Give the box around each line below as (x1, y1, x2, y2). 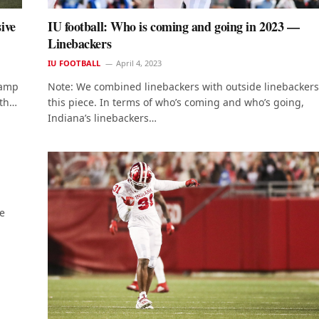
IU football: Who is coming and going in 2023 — (48, 17, 300, 36)
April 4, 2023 (116, 58, 162, 69)
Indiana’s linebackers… (48, 111, 157, 125)
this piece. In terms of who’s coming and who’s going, (48, 95, 304, 110)
